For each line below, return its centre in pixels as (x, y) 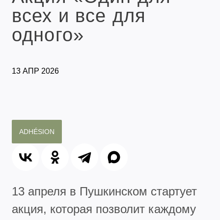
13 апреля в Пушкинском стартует (104, 191)
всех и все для (79, 15)
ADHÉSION (37, 131)
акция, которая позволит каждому (104, 209)
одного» (48, 35)
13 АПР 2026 (35, 71)
